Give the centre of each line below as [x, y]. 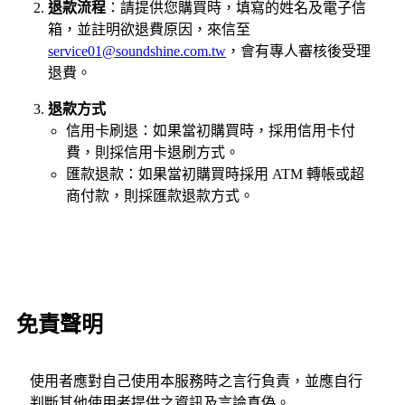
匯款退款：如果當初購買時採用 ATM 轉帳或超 [215, 174]
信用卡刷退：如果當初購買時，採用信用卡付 [211, 130]
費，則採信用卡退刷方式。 [153, 152]
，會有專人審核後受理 [298, 51]
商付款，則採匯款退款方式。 [160, 195]
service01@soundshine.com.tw [137, 51]
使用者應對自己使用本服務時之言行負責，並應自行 [196, 381]
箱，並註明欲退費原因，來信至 [149, 29]
